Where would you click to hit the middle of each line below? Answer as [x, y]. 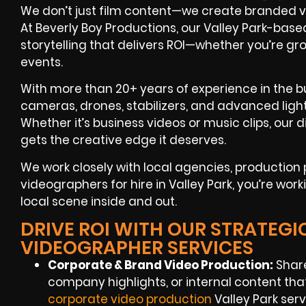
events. [42, 62]
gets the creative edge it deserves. [123, 140]
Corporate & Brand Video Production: [161, 265]
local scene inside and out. [99, 201]
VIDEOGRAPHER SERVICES [137, 248]
